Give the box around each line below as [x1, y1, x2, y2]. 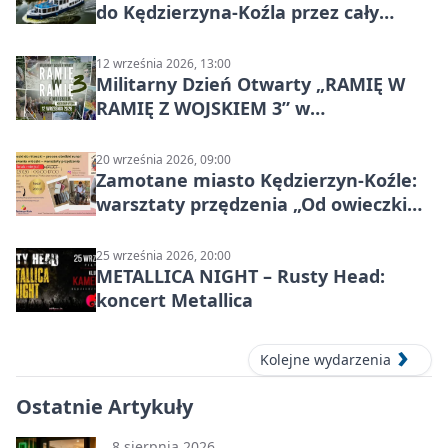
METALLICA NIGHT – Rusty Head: [96, 263, 385, 288]
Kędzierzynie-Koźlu [96, 119, 265, 144]
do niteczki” [96, 215, 201, 240]
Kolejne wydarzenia [260, 349, 391, 369]
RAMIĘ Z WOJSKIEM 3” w [96, 95, 310, 120]
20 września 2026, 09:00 [96, 150, 231, 168]
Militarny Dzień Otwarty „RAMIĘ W [96, 71, 405, 96]
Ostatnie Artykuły [16, 392, 193, 420]
